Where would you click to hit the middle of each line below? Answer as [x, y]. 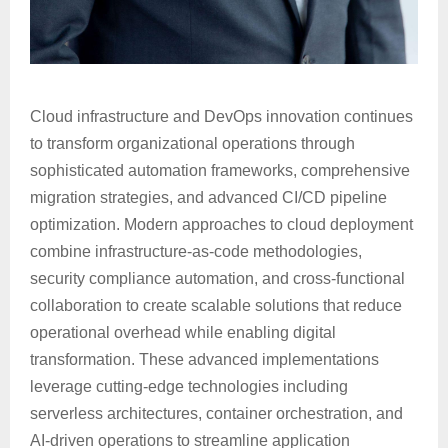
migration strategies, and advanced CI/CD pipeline [208, 197]
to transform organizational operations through [192, 143]
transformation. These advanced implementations [204, 359]
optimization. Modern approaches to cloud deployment [221, 224]
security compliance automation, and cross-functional [217, 278]
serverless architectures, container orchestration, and [216, 413]
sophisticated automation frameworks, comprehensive [220, 170]
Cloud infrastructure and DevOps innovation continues [221, 116]
